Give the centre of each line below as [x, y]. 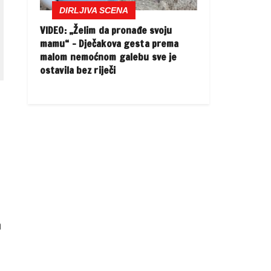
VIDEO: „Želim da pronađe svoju [106, 31]
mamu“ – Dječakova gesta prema [109, 44]
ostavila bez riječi [78, 70]
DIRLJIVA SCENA [94, 11]
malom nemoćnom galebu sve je [109, 57]
